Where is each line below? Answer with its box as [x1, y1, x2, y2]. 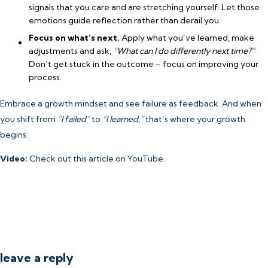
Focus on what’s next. [29, 32, 120, 43]
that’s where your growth [144, 114, 245, 124]
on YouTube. [114, 153, 165, 164]
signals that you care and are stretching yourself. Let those [29, 2, 260, 13]
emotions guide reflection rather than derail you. [29, 15, 221, 26]
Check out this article [29, 153, 114, 164]
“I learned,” [102, 114, 144, 124]
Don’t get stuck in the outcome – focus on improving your [29, 59, 258, 69]
